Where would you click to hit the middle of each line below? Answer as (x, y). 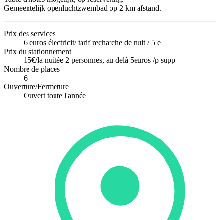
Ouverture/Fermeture (36, 86)
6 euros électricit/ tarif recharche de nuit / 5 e (92, 42)
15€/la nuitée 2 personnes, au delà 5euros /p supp (99, 60)
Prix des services (30, 33)
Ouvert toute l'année (55, 95)
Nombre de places (32, 69)
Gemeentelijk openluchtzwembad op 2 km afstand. (82, 8)
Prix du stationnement (38, 51)
